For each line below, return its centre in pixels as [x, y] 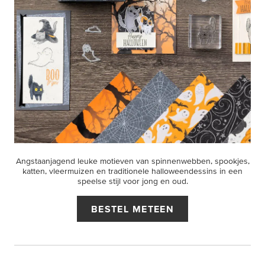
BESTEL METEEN [132, 209]
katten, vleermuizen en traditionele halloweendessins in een [132, 171]
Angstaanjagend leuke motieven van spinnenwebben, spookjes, [132, 161]
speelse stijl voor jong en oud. [132, 181]
